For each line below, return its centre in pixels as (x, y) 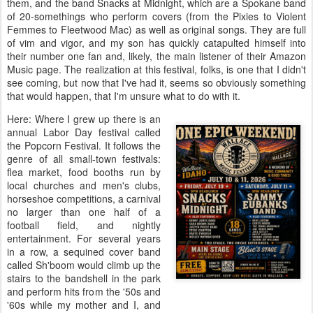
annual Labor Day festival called (84, 132)
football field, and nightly (84, 225)
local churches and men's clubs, (84, 185)
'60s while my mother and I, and (84, 304)
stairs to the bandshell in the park (84, 278)
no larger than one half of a (84, 211)
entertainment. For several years (84, 238)
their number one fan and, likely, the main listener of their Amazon (156, 56)
